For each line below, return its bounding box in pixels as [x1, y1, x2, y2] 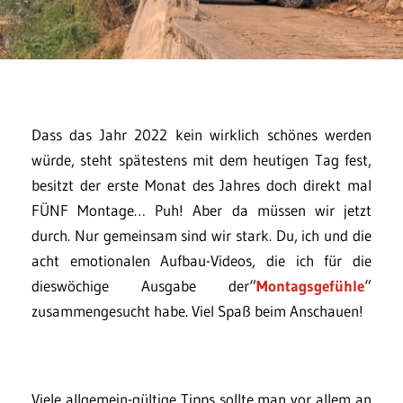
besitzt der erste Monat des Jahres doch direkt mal [31, 175, 372, 195]
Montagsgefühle [256, 276, 364, 296]
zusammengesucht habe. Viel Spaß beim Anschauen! [31, 301, 363, 321]
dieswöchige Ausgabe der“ [31, 276, 256, 296]
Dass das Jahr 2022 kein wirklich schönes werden [31, 125, 372, 145]
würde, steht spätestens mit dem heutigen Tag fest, [31, 150, 372, 170]
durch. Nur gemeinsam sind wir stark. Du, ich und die [31, 226, 372, 246]
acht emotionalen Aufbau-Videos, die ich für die [31, 251, 372, 271]
